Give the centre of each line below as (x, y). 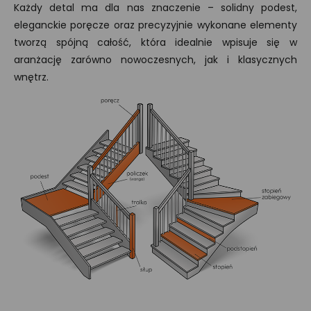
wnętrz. (31, 77)
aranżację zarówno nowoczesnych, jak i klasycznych (155, 60)
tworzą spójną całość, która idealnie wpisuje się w (155, 43)
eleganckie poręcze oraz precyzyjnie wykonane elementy (155, 25)
